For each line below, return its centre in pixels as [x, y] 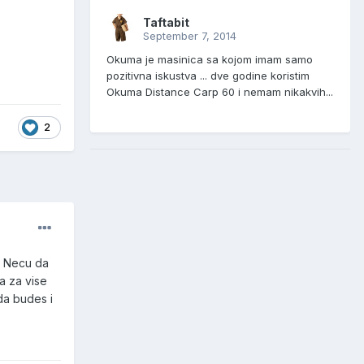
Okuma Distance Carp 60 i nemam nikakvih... [220, 92]
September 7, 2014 [190, 36]
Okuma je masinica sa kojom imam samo [210, 60]
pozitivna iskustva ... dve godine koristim [208, 76]
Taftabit [166, 23]
